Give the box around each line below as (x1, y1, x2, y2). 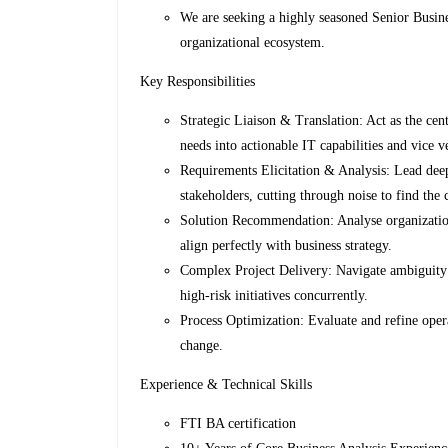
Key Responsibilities (140, 74, 256, 90)
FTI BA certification (180, 416, 297, 432)
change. (180, 338, 224, 354)
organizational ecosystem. (180, 35, 326, 51)
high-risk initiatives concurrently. (180, 288, 369, 304)
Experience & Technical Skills (140, 377, 313, 393)
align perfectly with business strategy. (180, 238, 393, 254)
